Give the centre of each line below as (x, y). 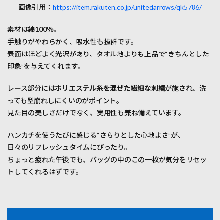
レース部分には (31, 88)
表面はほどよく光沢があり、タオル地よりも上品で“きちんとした (108, 54)
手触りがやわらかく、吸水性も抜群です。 (72, 42)
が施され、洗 (186, 88)
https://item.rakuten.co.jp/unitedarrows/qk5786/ (127, 7)
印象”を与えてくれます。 (46, 66)
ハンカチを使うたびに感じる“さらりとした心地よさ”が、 (96, 135)
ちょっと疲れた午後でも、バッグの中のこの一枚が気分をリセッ (107, 160)
